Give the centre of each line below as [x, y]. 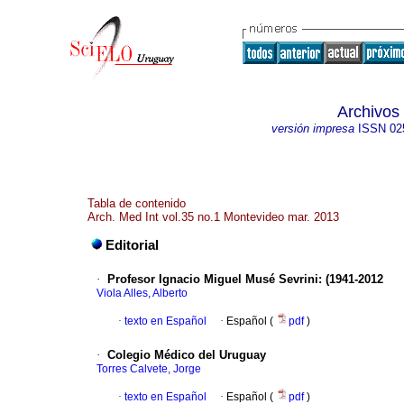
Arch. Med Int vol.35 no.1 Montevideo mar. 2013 [213, 217]
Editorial [132, 246]
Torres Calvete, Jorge [149, 369]
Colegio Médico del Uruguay [187, 355]
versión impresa [312, 129]
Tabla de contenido [137, 203]
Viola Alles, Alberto [142, 294]
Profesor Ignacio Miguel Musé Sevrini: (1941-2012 [245, 280]
